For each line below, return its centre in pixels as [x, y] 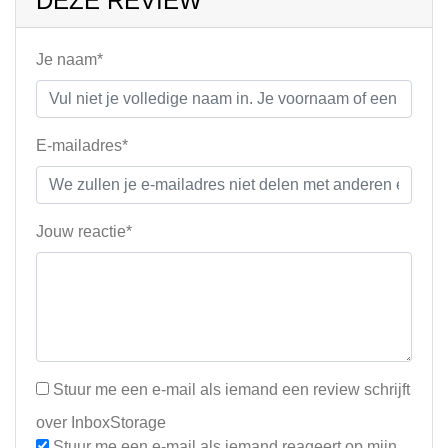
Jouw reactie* [84, 231]
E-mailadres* [82, 145]
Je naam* [69, 59]
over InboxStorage [101, 422]
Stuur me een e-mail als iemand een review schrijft [229, 389]
